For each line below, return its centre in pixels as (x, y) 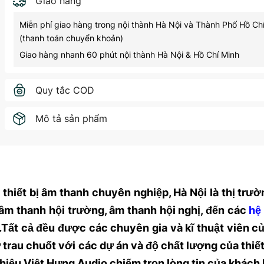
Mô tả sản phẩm (71, 119)
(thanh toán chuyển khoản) (71, 38)
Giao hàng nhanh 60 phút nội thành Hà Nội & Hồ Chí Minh (129, 55)
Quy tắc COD (65, 90)
